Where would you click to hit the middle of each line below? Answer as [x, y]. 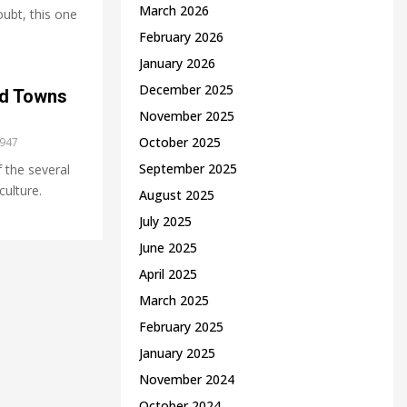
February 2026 [181, 37]
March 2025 [174, 300]
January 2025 [177, 353]
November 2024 [187, 379]
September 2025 [188, 169]
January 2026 [177, 63]
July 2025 [165, 221]
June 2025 [168, 248]
